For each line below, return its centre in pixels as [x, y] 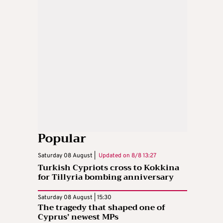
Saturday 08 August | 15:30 [75, 198]
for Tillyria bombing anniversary [106, 177]
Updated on [113, 156]
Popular [62, 139]
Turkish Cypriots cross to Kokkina [109, 168]
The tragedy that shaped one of [102, 208]
